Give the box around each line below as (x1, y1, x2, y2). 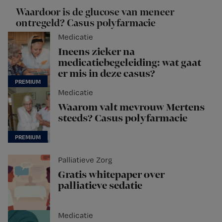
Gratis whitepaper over (58, 169, 165, 181)
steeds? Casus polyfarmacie (58, 112, 187, 125)
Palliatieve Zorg (58, 155, 112, 165)
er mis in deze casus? (58, 68, 155, 80)
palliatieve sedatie (58, 180, 142, 192)
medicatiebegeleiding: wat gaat (58, 57, 201, 69)
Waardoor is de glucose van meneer (16, 6, 174, 19)
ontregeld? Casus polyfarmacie (16, 17, 156, 30)
